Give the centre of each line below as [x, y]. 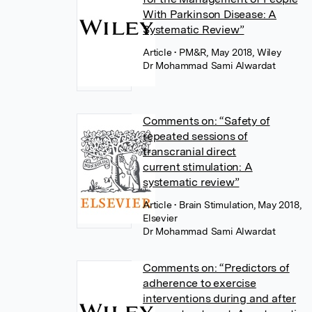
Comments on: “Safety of [206, 121]
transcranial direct [190, 151]
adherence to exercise [200, 283]
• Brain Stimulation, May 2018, [238, 205]
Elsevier [160, 218]
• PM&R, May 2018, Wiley [228, 52]
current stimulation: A [198, 167]
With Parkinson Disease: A [210, 14]
